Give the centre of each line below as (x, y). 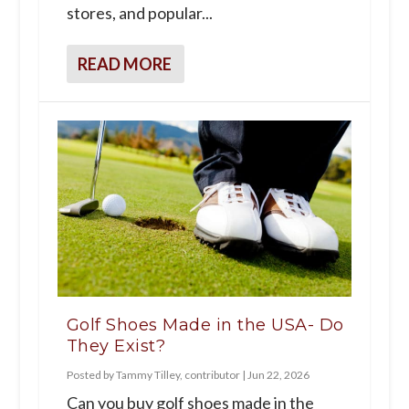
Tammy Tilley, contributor (178, 375)
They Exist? (116, 346)
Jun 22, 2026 (278, 375)
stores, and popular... (139, 12)
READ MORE (124, 63)
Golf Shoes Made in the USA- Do (205, 325)
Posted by (91, 375)
